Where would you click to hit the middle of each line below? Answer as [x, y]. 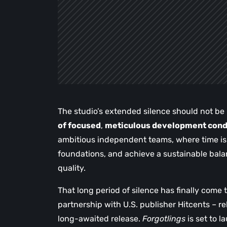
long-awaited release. [100, 219]
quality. [72, 168]
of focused [79, 126]
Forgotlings [164, 219]
